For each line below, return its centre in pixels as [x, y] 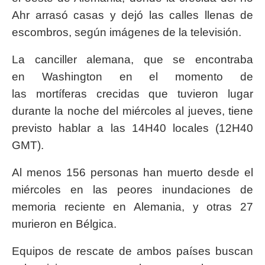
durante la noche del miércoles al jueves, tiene [132, 111]
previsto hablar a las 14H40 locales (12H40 [132, 128]
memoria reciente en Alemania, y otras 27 [132, 206]
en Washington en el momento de [132, 76]
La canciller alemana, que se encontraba [132, 59]
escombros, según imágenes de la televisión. [127, 32]
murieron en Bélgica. [64, 224]
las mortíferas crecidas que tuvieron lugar [132, 93]
